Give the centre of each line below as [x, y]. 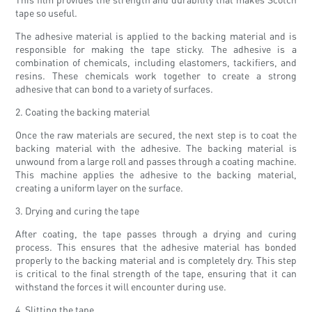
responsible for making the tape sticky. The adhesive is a [156, 49]
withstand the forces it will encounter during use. [121, 287]
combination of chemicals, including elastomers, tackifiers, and [156, 62]
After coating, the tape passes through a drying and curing [156, 234]
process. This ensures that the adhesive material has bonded [156, 247]
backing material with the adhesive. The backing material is [156, 148]
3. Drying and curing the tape [78, 211]
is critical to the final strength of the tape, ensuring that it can [156, 273]
